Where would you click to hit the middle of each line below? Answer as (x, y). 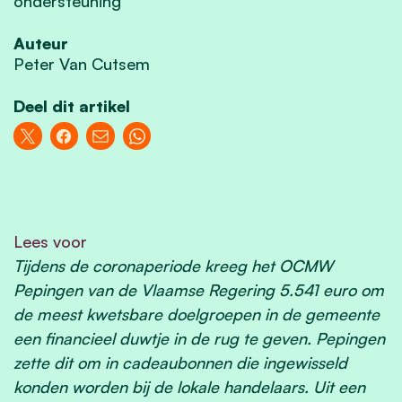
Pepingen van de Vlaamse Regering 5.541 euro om (199, 289)
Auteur (41, 43)
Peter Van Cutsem (82, 63)
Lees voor (50, 241)
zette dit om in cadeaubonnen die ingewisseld (180, 362)
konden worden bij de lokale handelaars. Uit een (189, 386)
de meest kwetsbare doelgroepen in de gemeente (197, 314)
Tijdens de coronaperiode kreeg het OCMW (173, 265)
